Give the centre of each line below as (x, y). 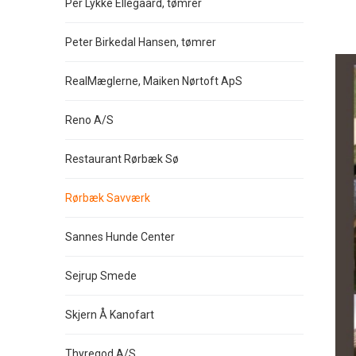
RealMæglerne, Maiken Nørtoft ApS (154, 81)
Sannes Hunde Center (120, 237)
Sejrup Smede (101, 276)
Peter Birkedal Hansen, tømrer (141, 42)
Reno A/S (89, 120)
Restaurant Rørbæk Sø (122, 159)
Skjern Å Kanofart (110, 315)
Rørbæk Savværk (108, 198)
